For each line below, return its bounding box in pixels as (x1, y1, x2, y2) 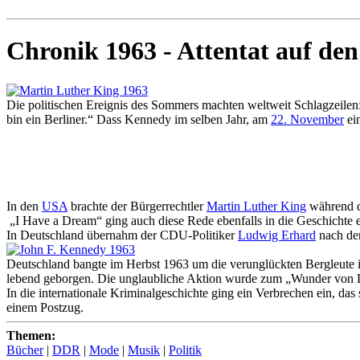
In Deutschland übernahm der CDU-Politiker (6, 227, 238, 242)
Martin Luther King (207, 198, 306, 213)
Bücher (6, 342, 43, 357)
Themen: (6, 328, 55, 342)
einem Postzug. (6, 300, 84, 314)
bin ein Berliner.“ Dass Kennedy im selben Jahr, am (6, 112, 271, 126)
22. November (271, 112, 344, 126)
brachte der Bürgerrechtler (67, 198, 207, 213)
